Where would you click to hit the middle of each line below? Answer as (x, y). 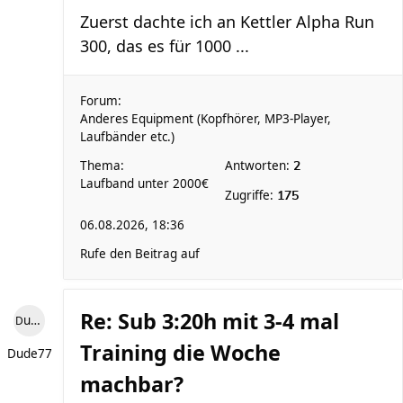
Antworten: (259, 166)
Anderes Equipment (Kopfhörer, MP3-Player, (206, 119)
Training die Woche (180, 353)
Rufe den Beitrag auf (140, 254)
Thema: (102, 166)
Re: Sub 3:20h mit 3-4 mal (210, 321)
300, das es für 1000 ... (165, 46)
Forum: (101, 101)
